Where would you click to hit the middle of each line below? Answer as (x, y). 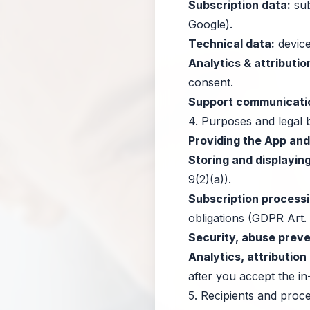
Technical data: (231, 44)
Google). (210, 24)
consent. (211, 82)
